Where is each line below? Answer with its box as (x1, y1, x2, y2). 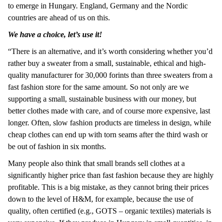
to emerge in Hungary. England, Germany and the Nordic (8, 1, 188, 10)
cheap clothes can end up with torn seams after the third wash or (8, 130, 208, 139)
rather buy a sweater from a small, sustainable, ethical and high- (8, 58, 206, 67)
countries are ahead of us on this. (8, 13, 112, 22)
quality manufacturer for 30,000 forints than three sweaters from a (8, 70, 213, 79)
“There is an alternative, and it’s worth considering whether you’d (8, 47, 213, 55)
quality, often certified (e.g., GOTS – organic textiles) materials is (8, 206, 211, 215)
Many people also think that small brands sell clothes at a (8, 159, 185, 167)
